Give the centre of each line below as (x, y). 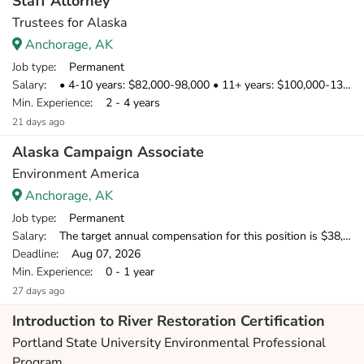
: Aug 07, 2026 (98, 254)
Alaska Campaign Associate (108, 152)
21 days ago (39, 122)
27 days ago (39, 291)
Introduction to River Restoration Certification (169, 321)
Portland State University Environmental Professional (169, 343)
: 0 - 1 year (122, 272)
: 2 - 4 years (125, 103)
